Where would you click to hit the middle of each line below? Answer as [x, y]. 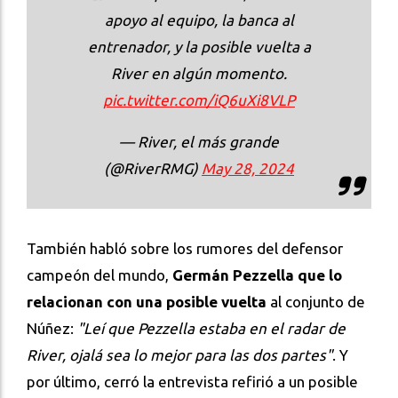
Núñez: [52, 328]
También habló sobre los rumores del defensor [185, 248]
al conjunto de [316, 301]
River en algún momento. [199, 73]
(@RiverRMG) [153, 168]
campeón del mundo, [99, 275]
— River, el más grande [199, 141]
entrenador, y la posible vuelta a [199, 46]
